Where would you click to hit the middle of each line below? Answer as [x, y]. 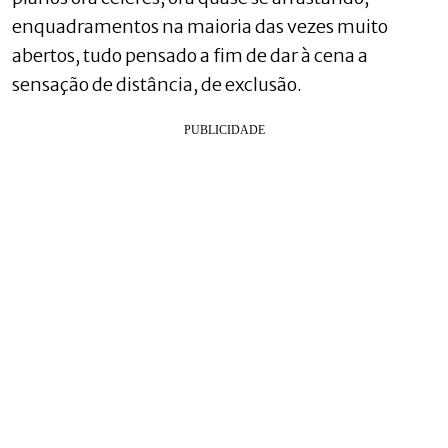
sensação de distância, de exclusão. [157, 84]
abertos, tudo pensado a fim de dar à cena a [190, 55]
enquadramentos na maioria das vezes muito [200, 26]
